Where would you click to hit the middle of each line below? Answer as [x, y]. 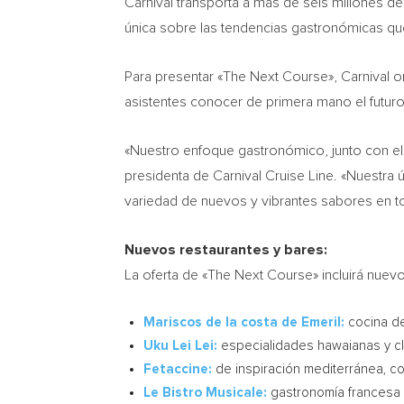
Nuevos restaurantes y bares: [226, 250]
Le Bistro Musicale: [205, 393]
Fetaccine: [178, 369]
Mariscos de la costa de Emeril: [244, 322]
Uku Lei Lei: [180, 346]
